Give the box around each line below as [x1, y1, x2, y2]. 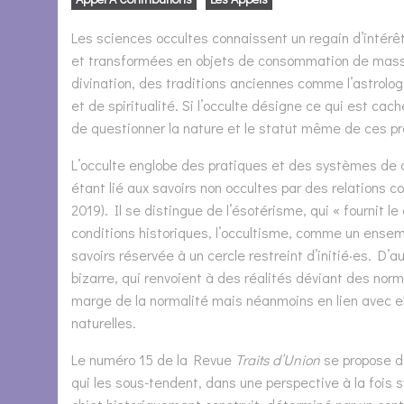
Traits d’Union [235, 350, 320, 369]
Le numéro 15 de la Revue [71, 350, 235, 369]
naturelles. [71, 313, 136, 332]
